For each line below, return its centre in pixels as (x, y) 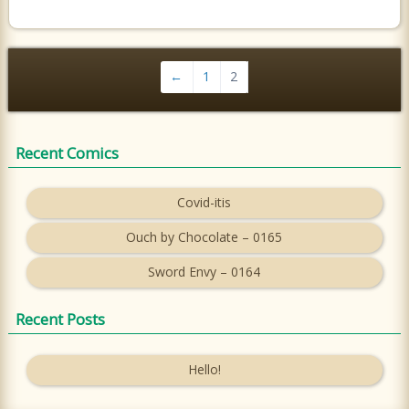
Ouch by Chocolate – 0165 (204, 237)
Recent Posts (60, 320)
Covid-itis (204, 203)
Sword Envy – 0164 (204, 272)
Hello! (204, 369)
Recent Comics (67, 152)
